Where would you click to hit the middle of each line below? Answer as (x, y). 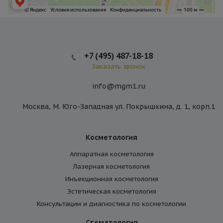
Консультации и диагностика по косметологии (111, 204)
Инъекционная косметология (111, 179)
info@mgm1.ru (118, 86)
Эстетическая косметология (111, 192)
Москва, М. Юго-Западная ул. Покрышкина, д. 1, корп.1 (118, 107)
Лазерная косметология (111, 167)
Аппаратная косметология (111, 154)
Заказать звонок (118, 66)
